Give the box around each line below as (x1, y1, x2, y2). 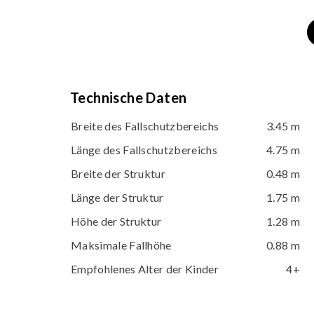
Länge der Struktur (71, 191, 164, 204)
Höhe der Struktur (71, 214, 162, 228)
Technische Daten (70, 89, 187, 106)
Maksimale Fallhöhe (71, 238, 172, 252)
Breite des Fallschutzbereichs (71, 119, 219, 132)
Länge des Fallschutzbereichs (71, 143, 217, 156)
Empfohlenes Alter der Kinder (71, 262, 219, 275)
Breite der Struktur (71, 167, 166, 180)
